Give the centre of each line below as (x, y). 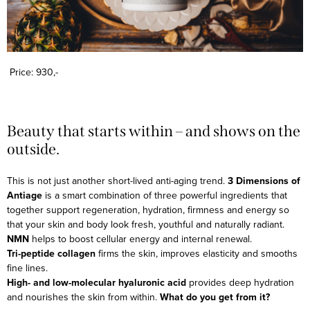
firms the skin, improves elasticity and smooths (197, 253)
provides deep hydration (240, 282)
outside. (33, 149)
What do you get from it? (215, 297)
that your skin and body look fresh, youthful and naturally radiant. (146, 224)
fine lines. (27, 267)
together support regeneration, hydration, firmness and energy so (148, 209)
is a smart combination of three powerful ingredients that (165, 195)
